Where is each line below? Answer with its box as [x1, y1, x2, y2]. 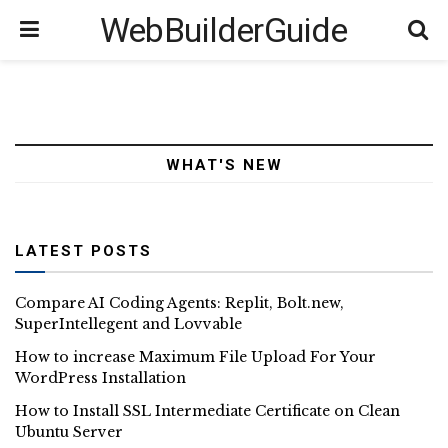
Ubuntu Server [15, 423, 123, 441]
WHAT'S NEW [165, 156, 283, 174]
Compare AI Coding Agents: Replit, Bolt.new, [15, 294, 344, 312]
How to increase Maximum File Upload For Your [15, 348, 376, 366]
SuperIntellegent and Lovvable [15, 315, 242, 333]
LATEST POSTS [15, 242, 152, 260]
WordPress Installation [15, 369, 186, 387]
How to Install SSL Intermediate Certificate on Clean [15, 402, 400, 420]
